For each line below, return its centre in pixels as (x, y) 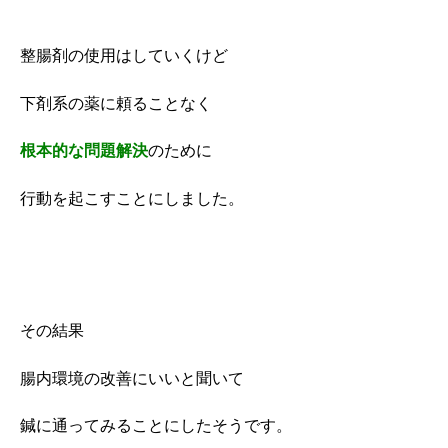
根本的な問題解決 (84, 151)
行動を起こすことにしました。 (132, 198)
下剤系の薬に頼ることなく (116, 103)
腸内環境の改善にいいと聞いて (132, 378)
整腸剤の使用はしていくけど (124, 56)
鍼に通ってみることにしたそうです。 (156, 426)
